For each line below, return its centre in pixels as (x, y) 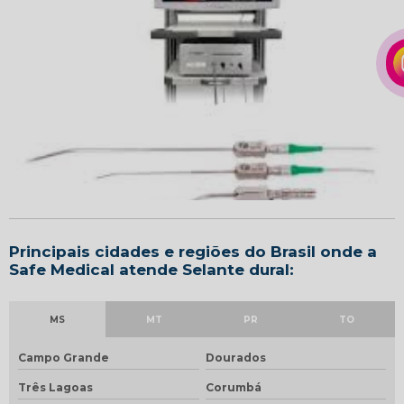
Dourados (235, 358)
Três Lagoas (55, 388)
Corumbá (233, 388)
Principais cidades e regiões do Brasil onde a (193, 252)
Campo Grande (64, 358)
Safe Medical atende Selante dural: (151, 270)
